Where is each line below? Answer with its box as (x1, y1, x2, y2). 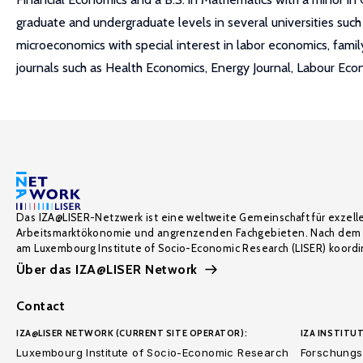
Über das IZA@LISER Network (16, 262, 198, 277)
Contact (16, 298, 66, 314)
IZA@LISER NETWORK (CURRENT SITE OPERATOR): (16, 327, 248, 339)
